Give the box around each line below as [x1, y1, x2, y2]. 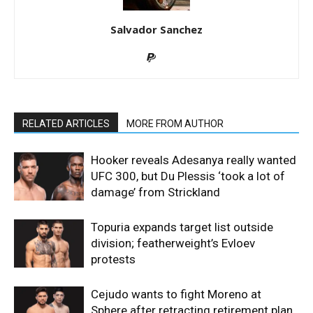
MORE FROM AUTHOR [126, 117, 224, 129]
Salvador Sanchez [110, 22, 203, 36]
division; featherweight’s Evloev [91, 235, 255, 250]
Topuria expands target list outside [91, 219, 273, 234]
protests [91, 252, 136, 266]
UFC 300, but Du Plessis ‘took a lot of [91, 168, 285, 183]
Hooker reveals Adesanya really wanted [91, 152, 296, 167]
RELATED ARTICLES [22, 117, 110, 129]
